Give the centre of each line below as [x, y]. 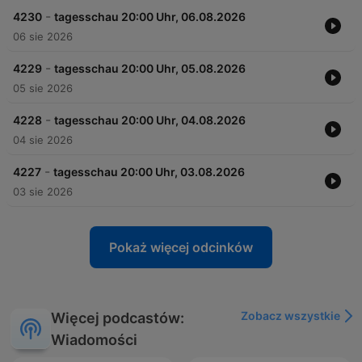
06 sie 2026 [43, 37]
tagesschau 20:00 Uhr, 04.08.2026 [150, 120]
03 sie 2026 [43, 192]
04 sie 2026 [43, 140]
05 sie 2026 [43, 88]
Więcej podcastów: [118, 318]
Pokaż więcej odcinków [181, 248]
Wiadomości [94, 340]
